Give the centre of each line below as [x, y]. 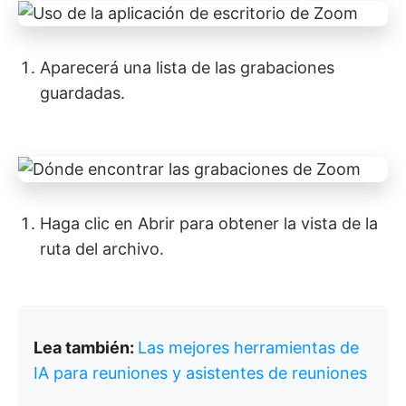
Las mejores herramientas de [248, 347]
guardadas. [82, 92]
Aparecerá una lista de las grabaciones [187, 67]
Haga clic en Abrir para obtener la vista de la [209, 223]
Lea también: [86, 347]
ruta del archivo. [102, 248]
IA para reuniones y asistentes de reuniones [200, 372]
